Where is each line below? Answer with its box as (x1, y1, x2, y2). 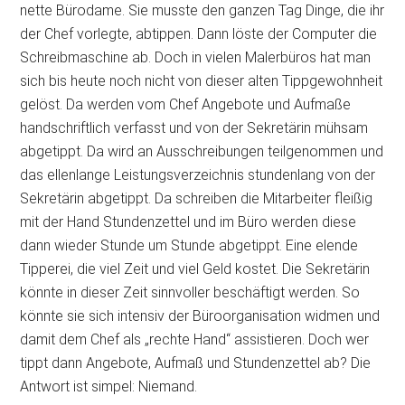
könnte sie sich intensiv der (20, 307, 193, 325)
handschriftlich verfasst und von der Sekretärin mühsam (20, 119, 369, 137)
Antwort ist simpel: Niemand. (20, 378, 198, 395)
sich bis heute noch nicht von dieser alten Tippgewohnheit (20, 72, 383, 89)
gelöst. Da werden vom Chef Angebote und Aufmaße (20, 96, 352, 113)
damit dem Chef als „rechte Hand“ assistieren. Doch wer (20, 331, 370, 348)
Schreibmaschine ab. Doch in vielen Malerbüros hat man (20, 49, 372, 66)
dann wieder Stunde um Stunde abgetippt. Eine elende (20, 237, 359, 254)
